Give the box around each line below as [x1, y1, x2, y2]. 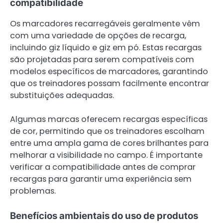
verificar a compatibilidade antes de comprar [10, 161, 196, 173]
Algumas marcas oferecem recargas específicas [10, 113, 208, 125]
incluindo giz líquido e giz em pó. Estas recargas [10, 42, 202, 54]
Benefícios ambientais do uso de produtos [10, 210, 198, 222]
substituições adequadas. [10, 90, 114, 102]
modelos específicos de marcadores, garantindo [10, 66, 208, 78]
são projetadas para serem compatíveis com [10, 54, 194, 66]
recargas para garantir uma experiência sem [10, 173, 192, 185]
